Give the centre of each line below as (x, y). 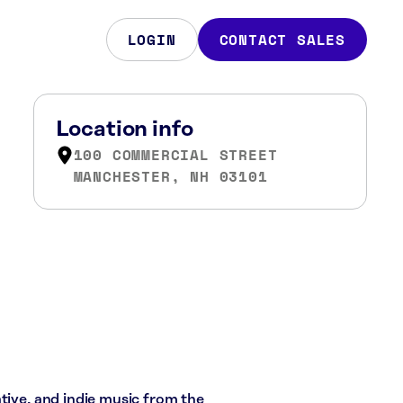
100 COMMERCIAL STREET (175, 155)
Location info (124, 130)
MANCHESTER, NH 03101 (170, 176)
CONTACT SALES (282, 40)
